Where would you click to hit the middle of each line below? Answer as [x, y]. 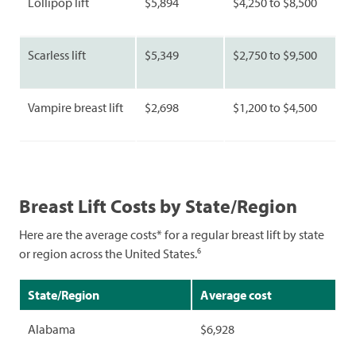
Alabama [52, 329]
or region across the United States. [108, 254]
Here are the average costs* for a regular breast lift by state [172, 235]
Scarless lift [57, 55]
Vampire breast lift [75, 108]
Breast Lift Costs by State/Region [158, 206]
